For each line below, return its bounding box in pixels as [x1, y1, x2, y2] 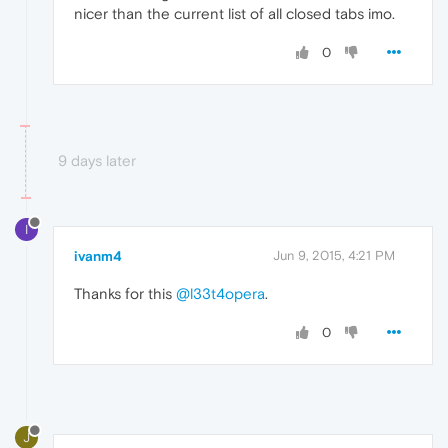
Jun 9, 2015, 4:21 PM [273, 248, 395, 264]
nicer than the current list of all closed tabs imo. [74, 5, 395, 23]
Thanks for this [74, 285, 176, 303]
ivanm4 [74, 248, 122, 265]
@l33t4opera [176, 285, 265, 303]
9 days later [58, 152, 136, 170]
